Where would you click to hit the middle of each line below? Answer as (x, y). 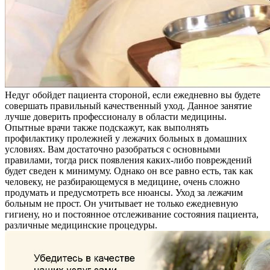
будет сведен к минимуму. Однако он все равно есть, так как (129, 171)
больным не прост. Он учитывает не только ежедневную (121, 204)
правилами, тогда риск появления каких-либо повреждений (128, 160)
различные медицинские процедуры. (81, 225)
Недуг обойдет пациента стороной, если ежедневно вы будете (133, 95)
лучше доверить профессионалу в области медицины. (116, 117)
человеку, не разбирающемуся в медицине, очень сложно (122, 182)
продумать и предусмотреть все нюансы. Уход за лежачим (124, 193)
